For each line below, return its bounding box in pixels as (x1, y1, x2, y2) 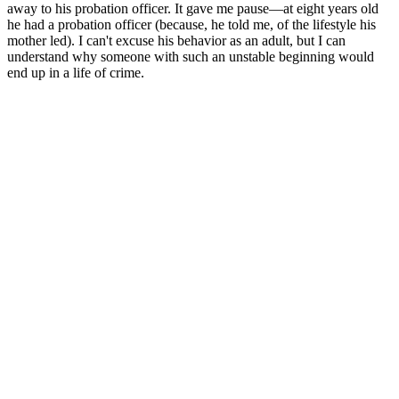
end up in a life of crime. (7, 64, 144, 80)
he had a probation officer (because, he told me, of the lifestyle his (7, 16, 376, 32)
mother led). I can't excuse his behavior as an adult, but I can (7, 32, 346, 48)
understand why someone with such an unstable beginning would (7, 48, 374, 64)
